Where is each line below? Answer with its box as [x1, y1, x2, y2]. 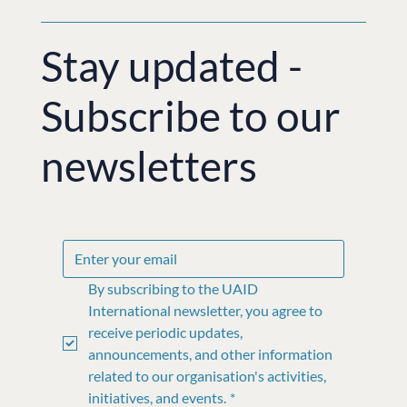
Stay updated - [40, 40, 303, 91]
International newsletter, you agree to [87, 302, 323, 320]
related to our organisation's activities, [87, 367, 326, 385]
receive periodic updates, [87, 323, 243, 342]
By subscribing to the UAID [87, 280, 258, 298]
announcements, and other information [87, 345, 333, 363]
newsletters [40, 140, 265, 191]
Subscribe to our [40, 90, 341, 141]
